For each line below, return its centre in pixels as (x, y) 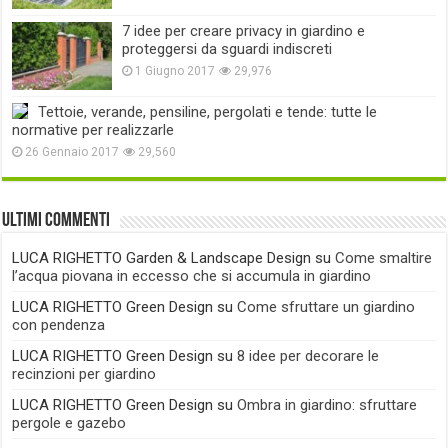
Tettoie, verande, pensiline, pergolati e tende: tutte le (208, 112)
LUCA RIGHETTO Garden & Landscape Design (162, 258)
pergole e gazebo (69, 423)
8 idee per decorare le (308, 356)
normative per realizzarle (93, 130)
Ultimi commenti (56, 221)
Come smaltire (384, 258)
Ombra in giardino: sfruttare (327, 405)
